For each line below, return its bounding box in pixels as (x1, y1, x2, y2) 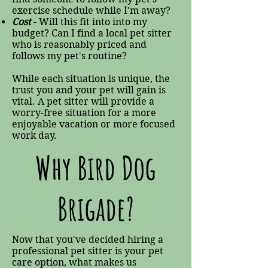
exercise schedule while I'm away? (12, 5, 170, 16)
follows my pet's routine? (12, 50, 127, 62)
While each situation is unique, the (12, 73, 170, 84)
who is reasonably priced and (12, 39, 147, 50)
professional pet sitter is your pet (12, 245, 163, 257)
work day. (12, 130, 57, 141)
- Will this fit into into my (33, 16, 147, 28)
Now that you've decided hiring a (12, 234, 163, 245)
